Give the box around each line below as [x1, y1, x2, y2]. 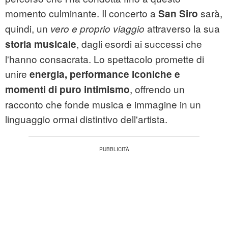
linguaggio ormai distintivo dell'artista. [5, 112, 167, 126]
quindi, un [5, 21, 50, 36]
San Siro [158, 7, 198, 21]
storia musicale [5, 37, 76, 51]
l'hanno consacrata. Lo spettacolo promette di [5, 52, 204, 66]
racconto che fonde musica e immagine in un [5, 97, 201, 111]
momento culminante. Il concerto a [5, 6, 158, 20]
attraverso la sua [145, 21, 220, 36]
